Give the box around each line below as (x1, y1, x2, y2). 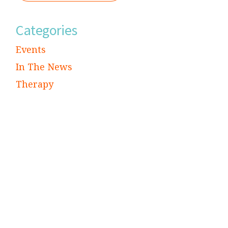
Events (16, 43, 46, 55)
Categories (16, 20, 77, 39)
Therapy (16, 77, 54, 90)
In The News (16, 60, 73, 73)
